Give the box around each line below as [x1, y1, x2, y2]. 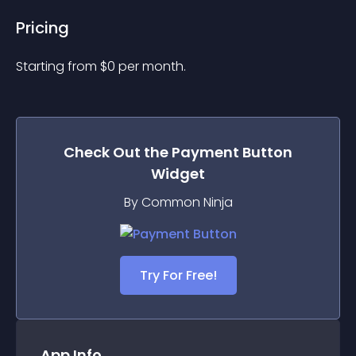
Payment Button [172, 142, 292, 162]
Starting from [16, 57, 100, 75]
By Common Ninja [123, 193, 233, 211]
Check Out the [64, 142, 172, 162]
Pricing [16, 17, 69, 39]
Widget [151, 164, 205, 184]
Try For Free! [139, 266, 217, 284]
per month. [118, 57, 186, 75]
